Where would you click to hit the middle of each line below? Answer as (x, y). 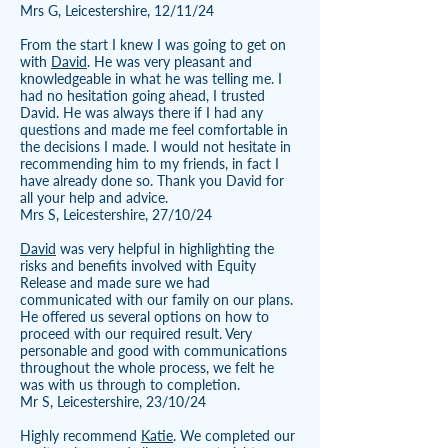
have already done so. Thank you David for (152, 180)
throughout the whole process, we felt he (147, 367)
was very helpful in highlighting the (165, 248)
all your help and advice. (94, 197)
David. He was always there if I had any (141, 112)
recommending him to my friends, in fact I (149, 163)
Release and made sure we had (115, 282)
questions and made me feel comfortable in (154, 129)
